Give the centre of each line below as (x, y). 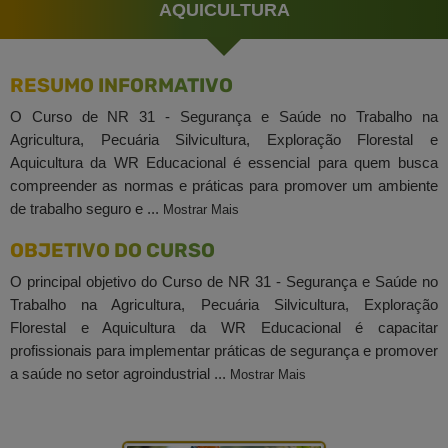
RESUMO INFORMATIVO (121, 85)
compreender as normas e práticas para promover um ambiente (224, 185)
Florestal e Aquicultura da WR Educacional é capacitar (224, 327)
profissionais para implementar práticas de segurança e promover (224, 350)
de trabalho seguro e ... (84, 208)
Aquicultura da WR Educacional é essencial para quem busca (224, 162)
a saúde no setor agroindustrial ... (118, 373)
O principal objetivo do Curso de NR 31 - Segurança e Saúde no (224, 281)
